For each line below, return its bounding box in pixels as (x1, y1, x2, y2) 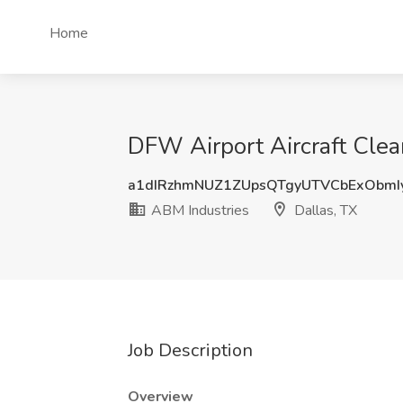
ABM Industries (148, 201, 249, 220)
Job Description (128, 338, 253, 363)
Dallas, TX (291, 201, 357, 220)
